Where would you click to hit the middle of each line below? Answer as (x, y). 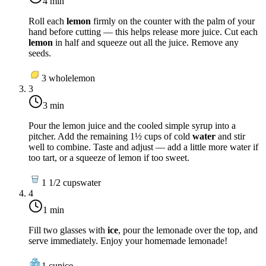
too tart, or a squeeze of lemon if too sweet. (109, 157)
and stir (230, 136)
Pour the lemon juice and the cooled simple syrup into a (132, 125)
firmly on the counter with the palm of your (173, 21)
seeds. (40, 53)
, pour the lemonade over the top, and (188, 230)
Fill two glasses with (68, 230)
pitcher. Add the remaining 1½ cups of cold (110, 136)
